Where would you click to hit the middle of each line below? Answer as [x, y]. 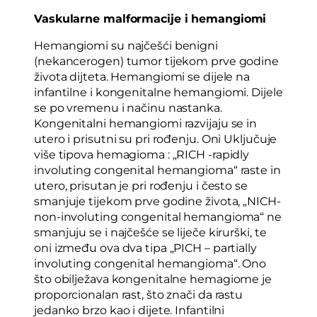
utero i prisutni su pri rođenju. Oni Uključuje [156, 139]
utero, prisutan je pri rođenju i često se [141, 185]
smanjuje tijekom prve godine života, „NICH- [157, 201]
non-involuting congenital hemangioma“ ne [158, 217]
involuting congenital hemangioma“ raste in [157, 170]
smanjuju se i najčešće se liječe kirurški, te [150, 232]
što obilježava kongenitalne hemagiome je [153, 279]
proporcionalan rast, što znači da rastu [139, 294]
